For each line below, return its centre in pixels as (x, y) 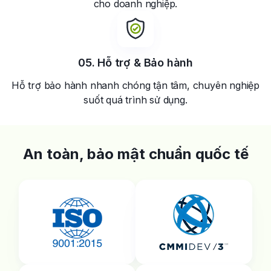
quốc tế (222, 154)
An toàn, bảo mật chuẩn (109, 154)
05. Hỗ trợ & (111, 63)
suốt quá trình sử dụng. (135, 100)
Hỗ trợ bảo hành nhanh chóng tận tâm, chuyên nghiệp (135, 86)
